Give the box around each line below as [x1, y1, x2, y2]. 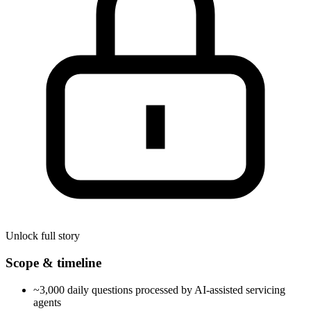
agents [33, 296, 61, 308]
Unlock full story [6, 230, 80, 242]
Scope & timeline [6, 255, 101, 270]
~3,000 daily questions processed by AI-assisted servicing [33, 283, 285, 296]
